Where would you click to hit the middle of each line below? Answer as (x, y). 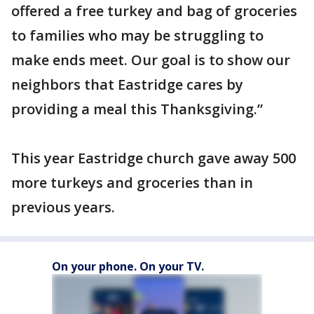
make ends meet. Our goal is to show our (151, 60)
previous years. (63, 207)
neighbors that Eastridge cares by (127, 84)
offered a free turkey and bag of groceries (154, 11)
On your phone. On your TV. (128, 266)
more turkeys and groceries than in (132, 183)
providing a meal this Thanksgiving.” (137, 109)
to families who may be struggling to (137, 35)
